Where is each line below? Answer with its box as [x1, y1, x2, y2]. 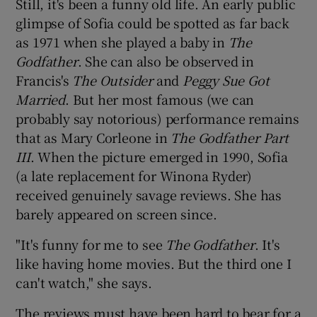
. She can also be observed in [77, 51, 254, 70]
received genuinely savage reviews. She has [16, 185, 282, 204]
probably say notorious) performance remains [16, 108, 299, 127]
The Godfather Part [171, 127, 289, 146]
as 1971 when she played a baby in [16, 32, 229, 51]
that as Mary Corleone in [16, 127, 171, 146]
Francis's [16, 70, 73, 89]
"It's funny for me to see [16, 234, 166, 253]
